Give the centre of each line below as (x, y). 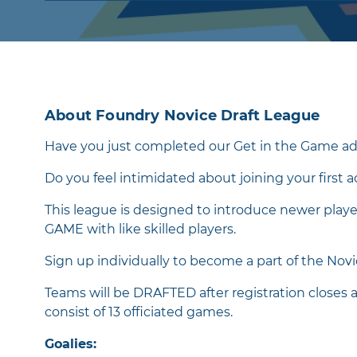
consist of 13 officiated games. (139, 312)
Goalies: (71, 343)
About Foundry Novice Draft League (182, 115)
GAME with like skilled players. (140, 229)
